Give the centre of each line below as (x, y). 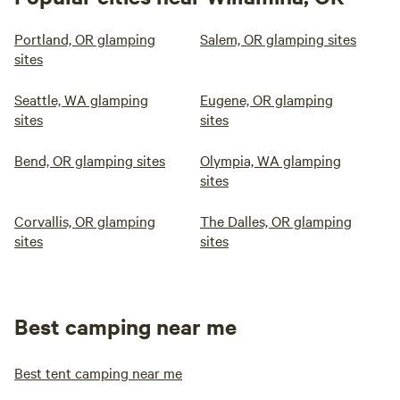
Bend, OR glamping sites (90, 160)
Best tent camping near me (98, 372)
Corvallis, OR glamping (85, 221)
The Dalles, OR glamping (276, 221)
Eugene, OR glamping (267, 99)
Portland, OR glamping (85, 38)
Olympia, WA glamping (271, 160)
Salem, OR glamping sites (278, 38)
